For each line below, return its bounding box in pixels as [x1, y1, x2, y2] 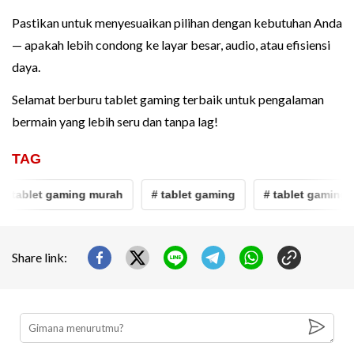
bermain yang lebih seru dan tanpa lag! [12, 113, 218, 129]
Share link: [12, 250, 67, 265]
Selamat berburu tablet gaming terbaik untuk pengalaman [12, 91, 324, 107]
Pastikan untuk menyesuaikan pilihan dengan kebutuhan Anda [12, 14, 342, 30]
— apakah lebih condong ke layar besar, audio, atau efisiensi [12, 36, 330, 52]
